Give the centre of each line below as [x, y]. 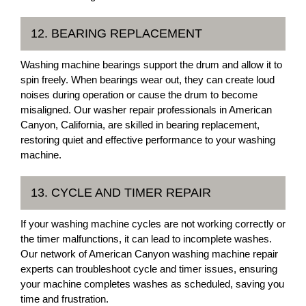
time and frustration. [65, 299]
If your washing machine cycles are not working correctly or [153, 224]
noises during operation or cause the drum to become [139, 95]
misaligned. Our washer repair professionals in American [146, 110]
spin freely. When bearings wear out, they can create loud [148, 80]
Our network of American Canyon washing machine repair [149, 254]
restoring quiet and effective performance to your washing [148, 140]
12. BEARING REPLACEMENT [116, 33]
